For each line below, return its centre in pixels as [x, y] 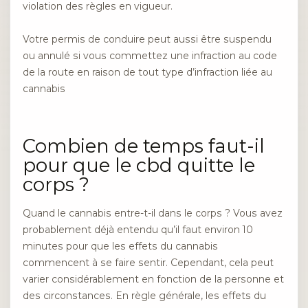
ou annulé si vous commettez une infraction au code [150, 56]
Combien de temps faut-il [144, 146]
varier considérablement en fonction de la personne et [153, 279]
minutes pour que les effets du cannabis [120, 246]
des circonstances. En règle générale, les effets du [144, 295]
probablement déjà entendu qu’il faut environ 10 [138, 229]
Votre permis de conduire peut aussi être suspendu [147, 40]
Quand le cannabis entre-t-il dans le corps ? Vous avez [153, 213]
